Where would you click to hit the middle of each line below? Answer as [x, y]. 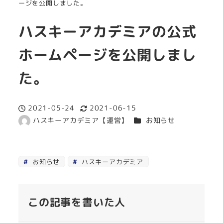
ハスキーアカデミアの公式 [107, 32]
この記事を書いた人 [77, 202]
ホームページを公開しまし [107, 55]
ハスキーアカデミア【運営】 [81, 121]
